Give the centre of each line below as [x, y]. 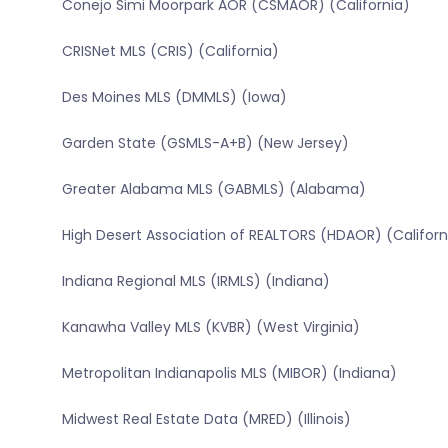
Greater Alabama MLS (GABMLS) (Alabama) [213, 189]
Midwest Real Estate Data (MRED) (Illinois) [206, 419]
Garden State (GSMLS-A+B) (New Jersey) [205, 143]
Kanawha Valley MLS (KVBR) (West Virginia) [210, 327]
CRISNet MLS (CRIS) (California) [170, 51]
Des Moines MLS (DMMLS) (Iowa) [174, 97]
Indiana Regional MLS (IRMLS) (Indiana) [195, 281]
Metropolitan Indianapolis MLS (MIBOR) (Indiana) [229, 373]
